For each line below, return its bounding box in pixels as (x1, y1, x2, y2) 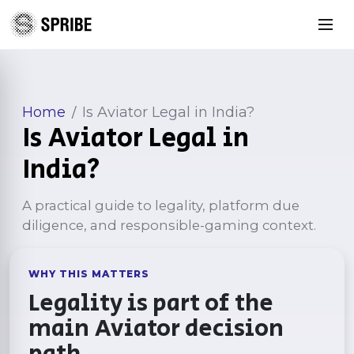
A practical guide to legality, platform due (22, 198, 299, 213)
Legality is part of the (28, 286, 273, 321)
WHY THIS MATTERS (28, 268, 150, 280)
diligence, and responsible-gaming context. (22, 217, 316, 233)
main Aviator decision (28, 311, 284, 346)
